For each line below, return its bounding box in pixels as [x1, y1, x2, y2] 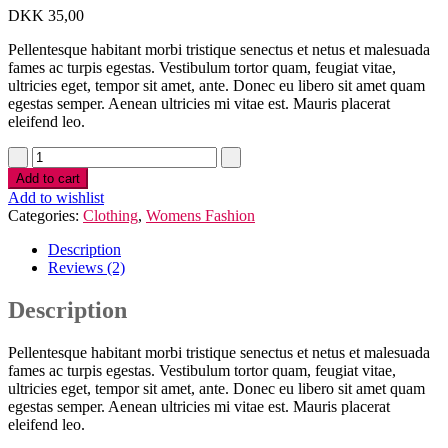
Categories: [8, 207, 83, 225]
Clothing [83, 207, 138, 225]
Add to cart [16, 171, 80, 187]
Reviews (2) [48, 259, 125, 277]
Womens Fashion [146, 207, 255, 225]
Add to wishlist [8, 189, 104, 207]
